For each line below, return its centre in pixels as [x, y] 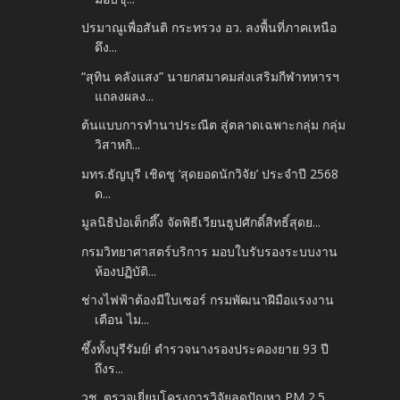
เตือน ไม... [122, 320]
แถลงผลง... [125, 96]
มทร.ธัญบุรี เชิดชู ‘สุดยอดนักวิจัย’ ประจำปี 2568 [210, 173]
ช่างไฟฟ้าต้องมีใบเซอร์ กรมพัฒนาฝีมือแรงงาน [208, 300]
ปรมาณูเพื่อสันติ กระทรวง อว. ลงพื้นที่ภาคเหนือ [209, 28]
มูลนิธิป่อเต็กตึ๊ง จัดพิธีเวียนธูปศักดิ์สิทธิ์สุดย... [201, 222]
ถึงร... [109, 368]
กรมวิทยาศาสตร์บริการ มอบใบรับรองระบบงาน [210, 251]
